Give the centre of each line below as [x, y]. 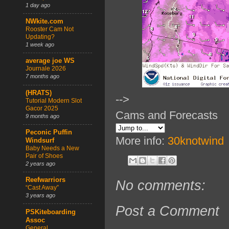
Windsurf [40, 141]
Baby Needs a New [52, 148]
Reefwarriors [45, 180]
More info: [142, 141]
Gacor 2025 [42, 108]
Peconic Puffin [49, 133]
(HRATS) [39, 93]
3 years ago [40, 196]
